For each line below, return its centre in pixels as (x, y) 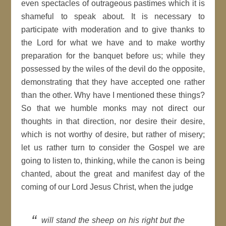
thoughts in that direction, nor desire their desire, (113, 121)
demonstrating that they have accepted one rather (113, 82)
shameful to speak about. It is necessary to (113, 16)
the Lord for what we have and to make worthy (113, 43)
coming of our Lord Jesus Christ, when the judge (107, 187)
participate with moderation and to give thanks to (113, 30)
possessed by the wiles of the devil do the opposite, (113, 69)
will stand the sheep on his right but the (113, 220)
